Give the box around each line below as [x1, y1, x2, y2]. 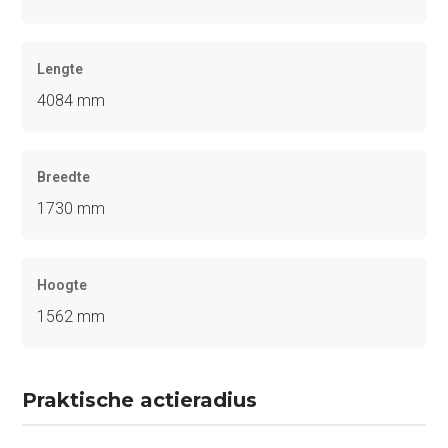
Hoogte [37, 277, 88, 294]
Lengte [37, 61, 84, 78]
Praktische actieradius [22, 388, 258, 413]
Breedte [37, 169, 91, 186]
